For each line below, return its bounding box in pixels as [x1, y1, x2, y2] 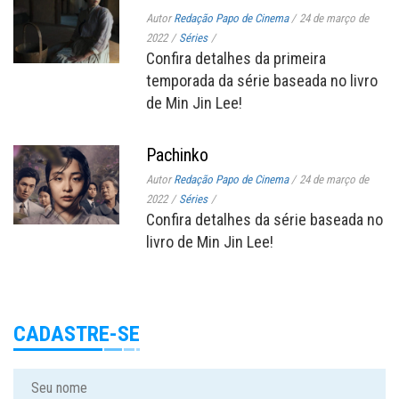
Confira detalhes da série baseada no [146, 209, 384, 229]
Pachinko [146, 143, 209, 166]
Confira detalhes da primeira [146, 48, 327, 68]
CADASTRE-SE [13, 321, 140, 346]
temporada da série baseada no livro [146, 70, 379, 90]
